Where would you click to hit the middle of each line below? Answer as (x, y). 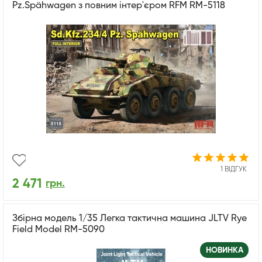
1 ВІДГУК (234, 169)
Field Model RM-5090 (58, 230)
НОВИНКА (224, 250)
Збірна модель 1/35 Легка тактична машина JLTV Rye (130, 218)
